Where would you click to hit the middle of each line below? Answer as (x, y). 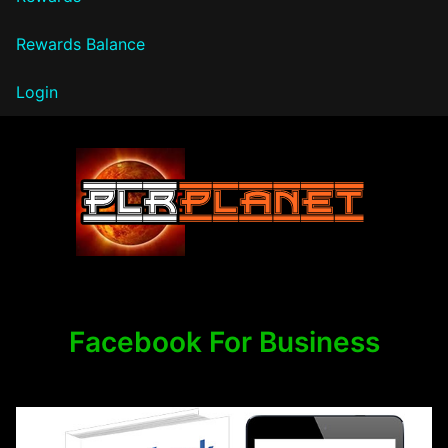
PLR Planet (99, 277)
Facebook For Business (224, 341)
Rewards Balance (80, 43)
